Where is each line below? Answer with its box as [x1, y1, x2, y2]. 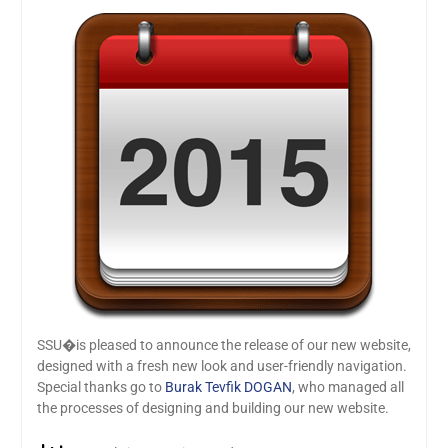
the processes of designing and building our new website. [36, 400, 389, 416]
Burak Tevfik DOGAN [164, 379, 292, 395]
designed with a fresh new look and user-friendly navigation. [36, 358, 407, 374]
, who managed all [291, 379, 404, 395]
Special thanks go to [36, 379, 165, 395]
